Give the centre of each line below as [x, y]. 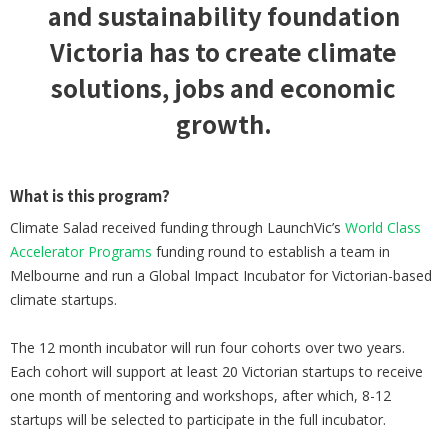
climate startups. [63, 300]
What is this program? [90, 196]
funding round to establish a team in [273, 252]
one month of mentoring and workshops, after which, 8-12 [200, 396]
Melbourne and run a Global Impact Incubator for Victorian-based [221, 276]
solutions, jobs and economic [224, 88]
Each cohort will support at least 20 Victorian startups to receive [216, 372]
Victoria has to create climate [224, 52]
